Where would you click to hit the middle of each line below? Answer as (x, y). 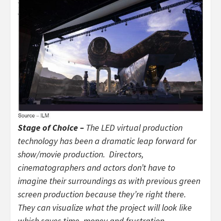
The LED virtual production (134, 128)
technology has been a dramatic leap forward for (107, 141)
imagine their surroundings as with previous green (109, 181)
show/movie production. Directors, (81, 154)
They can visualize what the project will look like (105, 208)
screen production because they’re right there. (102, 194)
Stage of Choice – (52, 128)
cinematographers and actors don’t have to (96, 168)
